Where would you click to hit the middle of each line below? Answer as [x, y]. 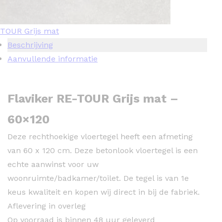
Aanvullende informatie [53, 59]
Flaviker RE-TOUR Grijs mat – [93, 99]
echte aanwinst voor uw [53, 165]
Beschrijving [30, 45]
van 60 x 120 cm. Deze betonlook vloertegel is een [103, 151]
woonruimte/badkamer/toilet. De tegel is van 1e [98, 178]
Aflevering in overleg [47, 206]
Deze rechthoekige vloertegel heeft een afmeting [100, 137]
